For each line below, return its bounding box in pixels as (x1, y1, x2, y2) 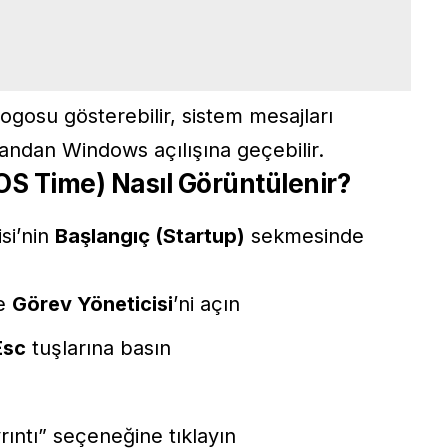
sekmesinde (245, 223, 364, 248)
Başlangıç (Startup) (55, 223, 245, 248)
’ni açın (173, 291, 240, 316)
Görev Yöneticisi (12, 291, 173, 316)
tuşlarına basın (26, 335, 171, 360)
